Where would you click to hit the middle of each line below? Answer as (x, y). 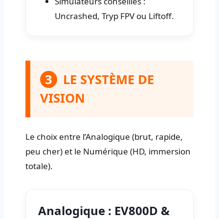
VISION (63, 98)
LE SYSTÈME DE (109, 79)
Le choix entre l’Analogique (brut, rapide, (104, 136)
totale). (39, 166)
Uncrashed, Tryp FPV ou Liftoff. (114, 16)
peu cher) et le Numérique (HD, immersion (108, 151)
